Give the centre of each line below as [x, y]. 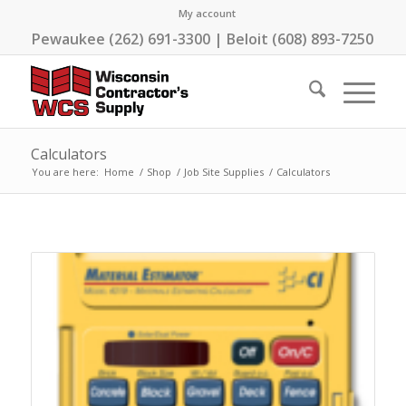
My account [208, 13]
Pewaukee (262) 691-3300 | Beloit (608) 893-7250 [203, 39]
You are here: [65, 172]
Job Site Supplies [223, 172]
